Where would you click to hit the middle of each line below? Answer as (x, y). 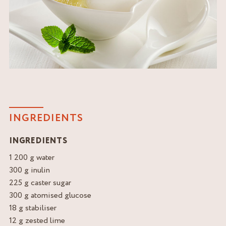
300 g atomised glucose (50, 195)
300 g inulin (30, 170)
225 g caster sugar (40, 183)
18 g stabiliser (33, 208)
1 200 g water (32, 158)
